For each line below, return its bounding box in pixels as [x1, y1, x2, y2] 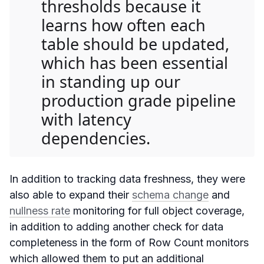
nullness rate [9, 204, 70, 217]
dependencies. [41, 127, 150, 150]
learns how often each [41, 14, 206, 37]
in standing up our [41, 71, 180, 93]
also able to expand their [9, 189, 132, 202]
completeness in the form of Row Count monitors [9, 236, 249, 249]
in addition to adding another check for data [9, 220, 223, 233]
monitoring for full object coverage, [70, 204, 245, 217]
